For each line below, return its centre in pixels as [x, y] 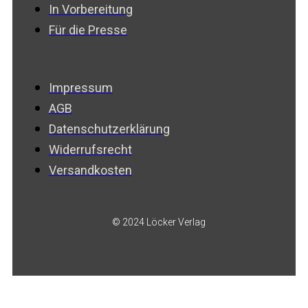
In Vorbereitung [91, 9]
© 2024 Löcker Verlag [158, 222]
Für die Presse [88, 30]
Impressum [81, 87]
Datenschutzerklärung [109, 129]
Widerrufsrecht [90, 149]
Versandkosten [90, 170]
